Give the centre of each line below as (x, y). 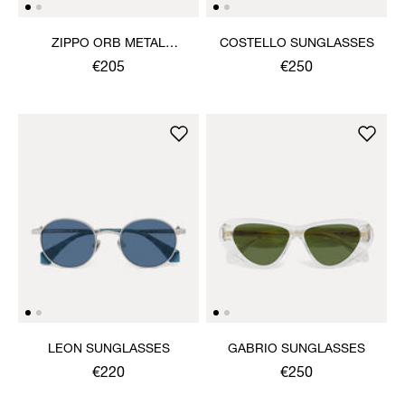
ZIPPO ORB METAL (108, 44)
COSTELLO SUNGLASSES (297, 44)
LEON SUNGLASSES (108, 349)
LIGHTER (108, 62)
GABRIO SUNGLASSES (297, 349)
